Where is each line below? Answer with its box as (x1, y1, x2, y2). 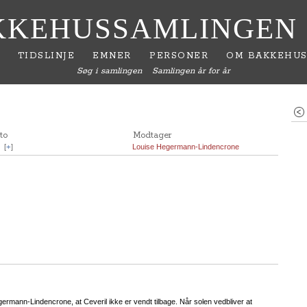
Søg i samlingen (76, 66, 142, 76)
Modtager (133, 130, 172, 140)
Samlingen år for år (152, 66, 231, 76)
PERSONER (149, 50, 208, 62)
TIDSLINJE (17, 50, 75, 62)
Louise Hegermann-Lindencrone (132, 143, 239, 151)
